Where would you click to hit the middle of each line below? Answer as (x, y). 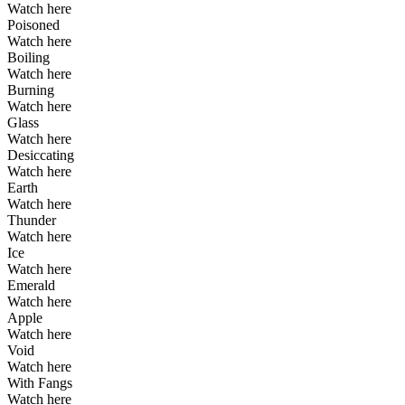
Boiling (28, 57)
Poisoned (33, 24)
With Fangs (40, 382)
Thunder (32, 220)
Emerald (31, 285)
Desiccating (41, 155)
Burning (31, 89)
